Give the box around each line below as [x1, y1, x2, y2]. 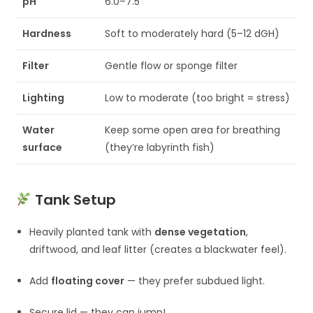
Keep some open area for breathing [105, 123, 281, 138]
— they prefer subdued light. [124, 273, 265, 288]
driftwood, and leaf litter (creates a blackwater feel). [29, 242, 287, 256]
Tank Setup [35, 189, 117, 210]
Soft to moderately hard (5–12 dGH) [105, 27, 280, 41]
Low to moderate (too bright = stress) [105, 91, 291, 105]
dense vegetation [154, 224, 247, 239]
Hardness [22, 27, 72, 41]
